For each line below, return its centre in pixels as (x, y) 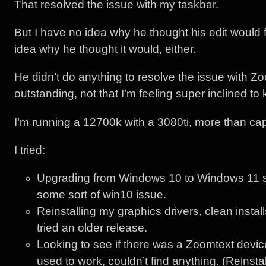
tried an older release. (92, 227)
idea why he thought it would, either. (105, 49)
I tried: (29, 150)
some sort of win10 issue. (102, 194)
